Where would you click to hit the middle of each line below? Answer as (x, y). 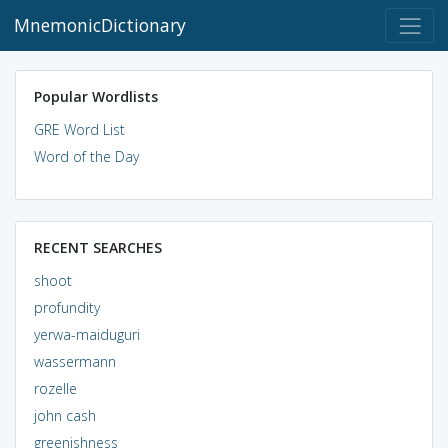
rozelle (55, 388)
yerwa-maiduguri (86, 334)
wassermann (74, 361)
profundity (66, 307)
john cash (64, 415)
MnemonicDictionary (100, 25)
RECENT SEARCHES (97, 247)
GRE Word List (79, 129)
